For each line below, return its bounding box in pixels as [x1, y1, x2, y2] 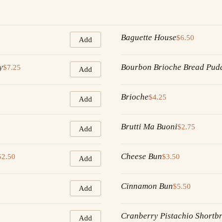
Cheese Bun [121, 152, 162, 162]
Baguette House [121, 33, 176, 43]
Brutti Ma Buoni [121, 122, 177, 132]
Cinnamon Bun [121, 181, 173, 191]
